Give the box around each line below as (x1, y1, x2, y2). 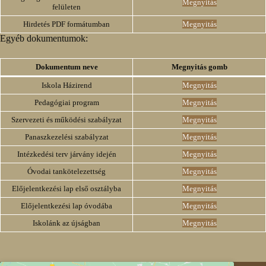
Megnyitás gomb (171, 62, 227, 71)
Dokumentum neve (35, 62, 98, 71)
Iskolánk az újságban (33, 218, 100, 227)
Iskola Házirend (41, 81, 92, 90)
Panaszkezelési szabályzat (24, 132, 109, 141)
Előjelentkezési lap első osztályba (12, 184, 121, 193)
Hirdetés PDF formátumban (23, 20, 110, 28)
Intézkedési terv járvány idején (17, 150, 116, 159)
